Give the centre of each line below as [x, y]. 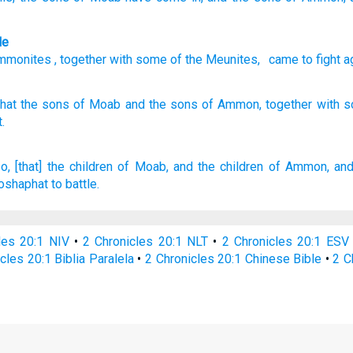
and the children [218, 167]
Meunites [231, 59]
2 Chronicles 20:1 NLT [146, 242]
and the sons [161, 104]
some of [158, 59]
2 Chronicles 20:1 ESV [285, 242]
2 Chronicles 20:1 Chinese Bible [233, 259]
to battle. [75, 184]
